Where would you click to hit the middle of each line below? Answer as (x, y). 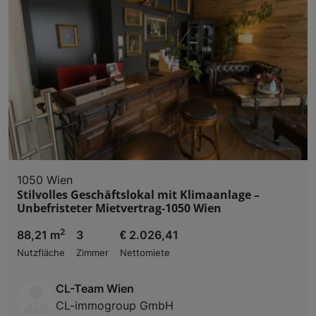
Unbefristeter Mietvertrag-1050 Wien (119, 208)
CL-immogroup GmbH (115, 305)
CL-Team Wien (95, 288)
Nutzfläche (41, 253)
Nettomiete (145, 253)
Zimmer (92, 253)
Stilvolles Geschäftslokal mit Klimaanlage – (138, 194)
